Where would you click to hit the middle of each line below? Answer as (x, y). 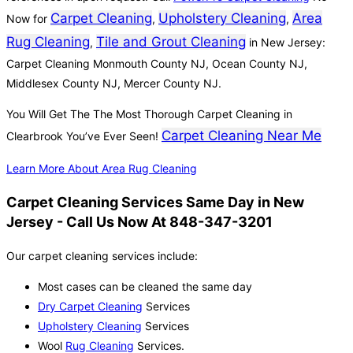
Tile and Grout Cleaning (171, 42)
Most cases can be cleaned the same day (145, 287)
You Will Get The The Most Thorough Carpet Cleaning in (149, 114)
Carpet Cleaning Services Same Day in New (155, 203)
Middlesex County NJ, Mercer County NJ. (115, 84)
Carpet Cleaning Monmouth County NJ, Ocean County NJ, (157, 64)
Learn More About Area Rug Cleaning (102, 169)
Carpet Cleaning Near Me (242, 136)
